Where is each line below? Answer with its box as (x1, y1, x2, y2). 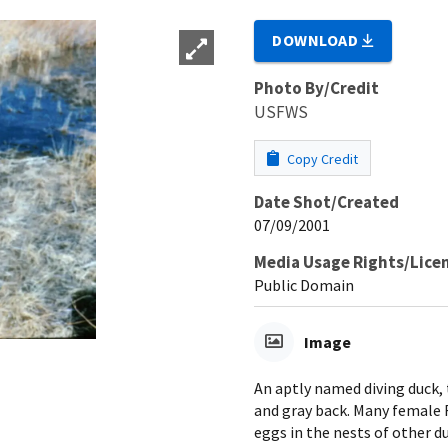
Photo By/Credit (254, 76, 379, 99)
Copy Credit (284, 149, 358, 168)
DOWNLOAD (272, 29, 363, 50)
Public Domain (254, 274, 354, 295)
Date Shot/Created (254, 190, 399, 213)
